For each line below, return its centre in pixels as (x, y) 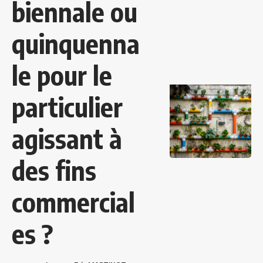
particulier (67, 107)
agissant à (67, 139)
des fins (54, 171)
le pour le (62, 75)
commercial (73, 202)
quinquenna (76, 44)
